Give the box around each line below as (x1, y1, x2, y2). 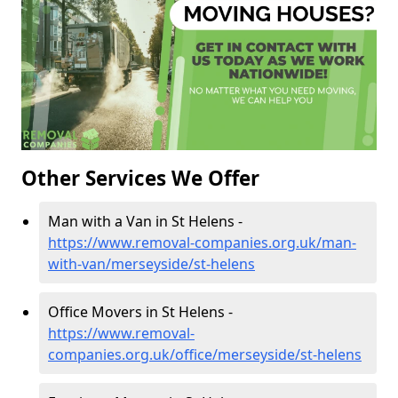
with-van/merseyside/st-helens (48, 254, 255, 275)
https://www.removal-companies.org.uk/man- (48, 233, 356, 253)
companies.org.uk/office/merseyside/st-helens (48, 345, 362, 365)
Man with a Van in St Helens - (48, 211, 243, 232)
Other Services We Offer (21, 164, 259, 193)
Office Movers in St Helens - (48, 302, 233, 322)
